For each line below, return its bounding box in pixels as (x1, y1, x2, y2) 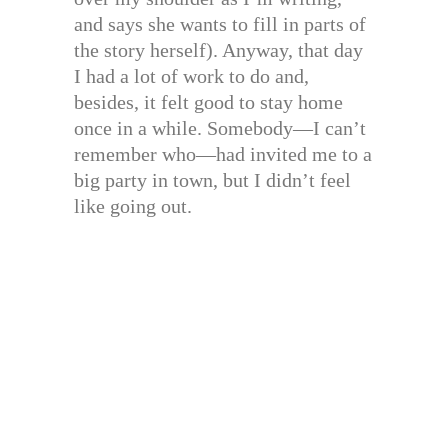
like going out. (74, 194, 192, 217)
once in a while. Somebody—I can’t (74, 116, 366, 139)
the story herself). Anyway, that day (74, 38, 363, 61)
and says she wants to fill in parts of (74, 12, 366, 35)
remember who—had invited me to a (74, 142, 372, 165)
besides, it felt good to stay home (74, 90, 343, 113)
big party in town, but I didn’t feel (74, 168, 351, 191)
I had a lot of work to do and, (74, 64, 309, 87)
